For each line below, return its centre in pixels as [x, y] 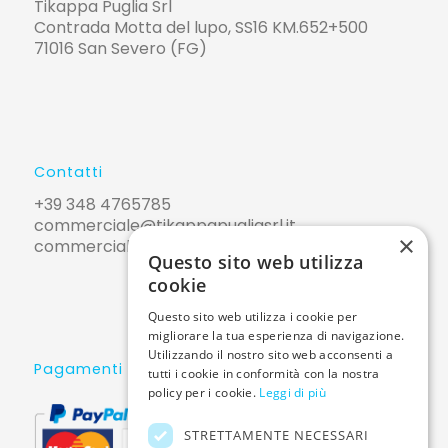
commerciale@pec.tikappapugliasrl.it [181, 246]
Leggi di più [292, 392]
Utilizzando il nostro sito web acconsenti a [270, 354]
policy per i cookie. [204, 392]
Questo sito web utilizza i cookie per [253, 316]
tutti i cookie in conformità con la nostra [264, 373]
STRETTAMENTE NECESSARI [276, 435]
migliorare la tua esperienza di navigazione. [276, 335]
